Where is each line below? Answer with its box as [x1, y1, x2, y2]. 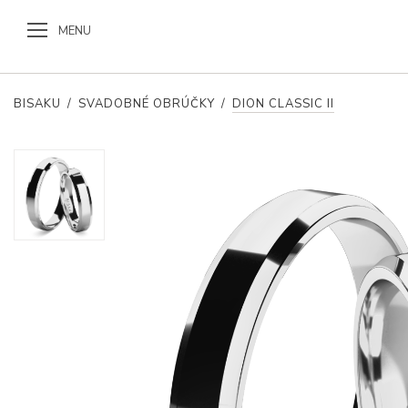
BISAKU [14, 96, 61, 112]
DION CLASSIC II [232, 96, 334, 112]
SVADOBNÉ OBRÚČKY [78, 96, 215, 112]
